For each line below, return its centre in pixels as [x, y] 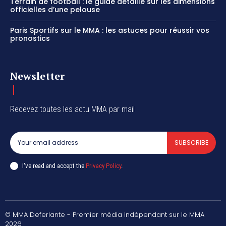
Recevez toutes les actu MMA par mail [72, 109]
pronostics [30, 39]
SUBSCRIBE [191, 143]
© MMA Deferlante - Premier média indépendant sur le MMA [105, 215]
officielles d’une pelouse [55, 10]
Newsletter [37, 76]
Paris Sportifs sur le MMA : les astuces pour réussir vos [110, 31]
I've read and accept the [54, 165]
